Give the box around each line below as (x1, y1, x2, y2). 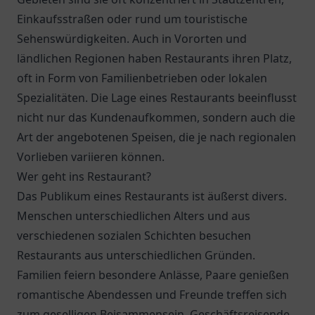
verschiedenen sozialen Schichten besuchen (17, 228, 251, 243)
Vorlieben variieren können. (17, 149, 165, 165)
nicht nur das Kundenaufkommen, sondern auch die (17, 110, 295, 125)
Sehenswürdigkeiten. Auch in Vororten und (17, 31, 247, 46)
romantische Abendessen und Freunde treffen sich (17, 287, 287, 302)
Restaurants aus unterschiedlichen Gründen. (17, 247, 255, 263)
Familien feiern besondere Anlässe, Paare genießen (17, 267, 289, 283)
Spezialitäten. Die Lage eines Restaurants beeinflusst (17, 90, 297, 105)
